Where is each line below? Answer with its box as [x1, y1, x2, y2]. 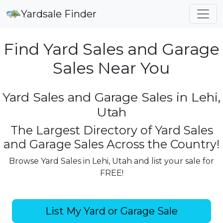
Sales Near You [53, 58, 170, 78]
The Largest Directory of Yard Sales [10, 123, 213, 137]
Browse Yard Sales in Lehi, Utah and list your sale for [9, 156, 214, 166]
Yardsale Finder [21, 8, 97, 20]
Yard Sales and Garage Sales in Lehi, [2, 90, 221, 105]
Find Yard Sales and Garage [3, 39, 220, 59]
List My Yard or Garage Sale [45, 205, 178, 217]
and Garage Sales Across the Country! [3, 137, 220, 151]
